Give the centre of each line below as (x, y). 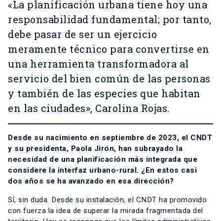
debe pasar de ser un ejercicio (82, 34)
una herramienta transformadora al (98, 64)
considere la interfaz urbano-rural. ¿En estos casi (102, 170)
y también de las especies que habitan (104, 93)
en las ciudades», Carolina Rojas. (89, 108)
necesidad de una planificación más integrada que (103, 160)
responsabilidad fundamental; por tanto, (110, 19)
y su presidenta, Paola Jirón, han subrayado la (95, 149)
